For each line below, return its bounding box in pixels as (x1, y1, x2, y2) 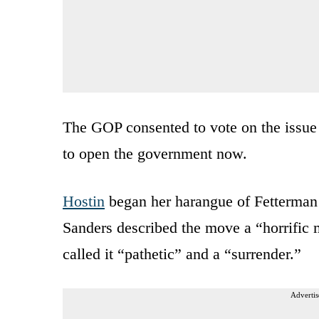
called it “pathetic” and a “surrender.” (63, 244, 301, 263)
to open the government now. (63, 144, 247, 162)
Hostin (63, 192, 105, 210)
